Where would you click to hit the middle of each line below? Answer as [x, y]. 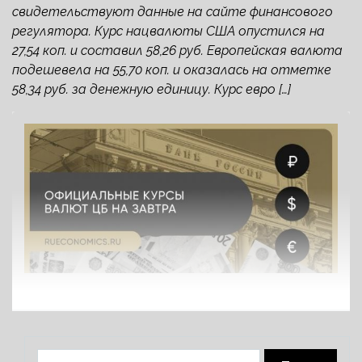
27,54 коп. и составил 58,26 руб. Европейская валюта [177, 50]
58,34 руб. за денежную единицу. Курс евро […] [152, 89]
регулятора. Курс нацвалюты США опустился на [168, 31]
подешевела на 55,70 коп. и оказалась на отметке [172, 69]
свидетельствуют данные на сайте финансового [173, 11]
